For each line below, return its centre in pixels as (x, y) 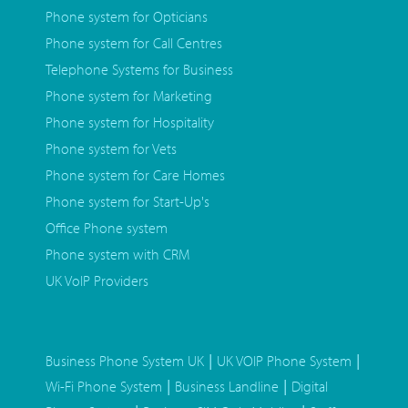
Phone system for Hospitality (130, 122)
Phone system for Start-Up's (127, 202)
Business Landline (227, 387)
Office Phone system (107, 228)
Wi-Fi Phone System (104, 387)
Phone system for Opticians (127, 17)
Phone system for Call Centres (134, 43)
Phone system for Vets (111, 149)
